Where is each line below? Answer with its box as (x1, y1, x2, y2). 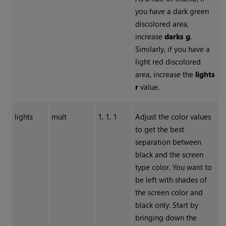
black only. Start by (135, 200, 198, 210)
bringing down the (135, 212, 197, 223)
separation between (135, 137, 201, 147)
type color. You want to (135, 162, 212, 173)
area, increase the (135, 69, 195, 80)
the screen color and (135, 187, 203, 198)
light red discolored (135, 56, 201, 67)
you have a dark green (135, 6, 209, 17)
